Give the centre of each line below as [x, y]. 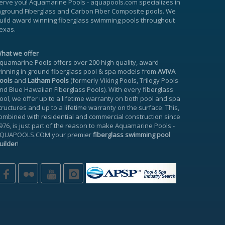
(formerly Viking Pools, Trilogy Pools [124, 81]
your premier [72, 135]
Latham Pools [48, 81]
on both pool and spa [147, 99]
